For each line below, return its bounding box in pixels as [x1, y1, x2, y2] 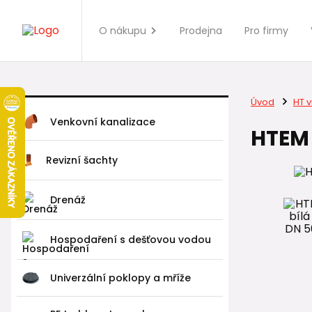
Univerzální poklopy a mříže [50, 270, 191, 285]
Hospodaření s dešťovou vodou [50, 233, 211, 247]
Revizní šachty [46, 153, 118, 167]
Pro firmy [244, 24, 288, 38]
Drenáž [50, 193, 86, 207]
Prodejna [180, 24, 222, 38]
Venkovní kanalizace [50, 114, 155, 129]
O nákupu [99, 24, 146, 38]
